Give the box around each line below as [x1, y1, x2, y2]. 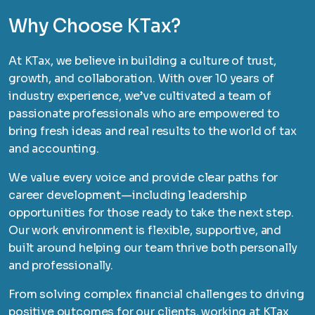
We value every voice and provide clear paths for [8, 169, 278, 185]
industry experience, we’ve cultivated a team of [8, 88, 271, 103]
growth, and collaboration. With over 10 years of [8, 70, 275, 86]
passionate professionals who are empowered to [8, 105, 280, 121]
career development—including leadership [8, 187, 247, 202]
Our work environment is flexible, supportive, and [8, 222, 282, 238]
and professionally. [8, 257, 113, 273]
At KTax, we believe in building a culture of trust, [8, 53, 276, 68]
